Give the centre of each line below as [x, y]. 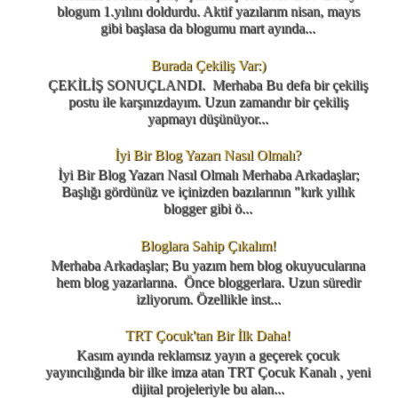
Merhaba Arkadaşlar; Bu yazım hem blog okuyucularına [208, 265]
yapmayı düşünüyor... [208, 118]
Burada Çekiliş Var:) [208, 65]
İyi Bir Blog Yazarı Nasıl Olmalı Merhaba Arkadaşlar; [208, 175]
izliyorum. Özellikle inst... [208, 298]
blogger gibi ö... [208, 209]
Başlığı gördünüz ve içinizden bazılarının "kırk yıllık [208, 192]
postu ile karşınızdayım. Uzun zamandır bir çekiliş [208, 101]
